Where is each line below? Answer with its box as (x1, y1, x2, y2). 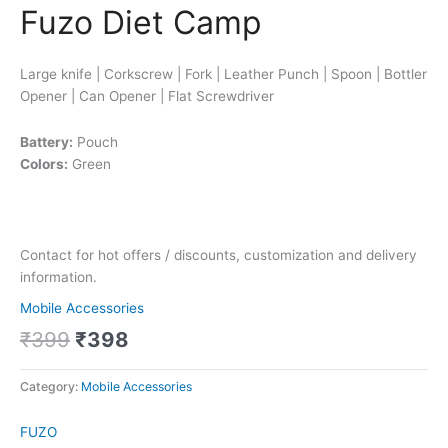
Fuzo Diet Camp (20, 2, 262, 42)
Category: (20, 378, 81, 394)
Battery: (20, 133, 73, 150)
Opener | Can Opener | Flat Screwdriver (20, 87, 274, 104)
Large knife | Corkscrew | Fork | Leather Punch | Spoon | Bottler (20, 65, 427, 82)
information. (20, 269, 97, 286)
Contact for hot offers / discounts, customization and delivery (20, 247, 417, 264)
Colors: (20, 155, 68, 172)
